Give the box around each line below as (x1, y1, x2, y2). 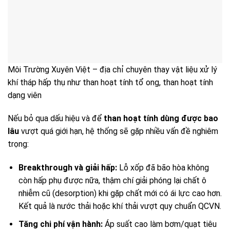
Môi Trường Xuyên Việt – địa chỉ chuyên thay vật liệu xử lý (8, 64, 217, 74)
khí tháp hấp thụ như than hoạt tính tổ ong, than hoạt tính (8, 77, 213, 87)
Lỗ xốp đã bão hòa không (117, 163, 209, 173)
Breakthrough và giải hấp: (18, 163, 117, 173)
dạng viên (8, 90, 42, 100)
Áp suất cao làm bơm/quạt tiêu (102, 219, 217, 229)
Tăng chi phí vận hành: (18, 219, 103, 229)
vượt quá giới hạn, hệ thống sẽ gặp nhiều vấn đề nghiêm (19, 126, 218, 137)
